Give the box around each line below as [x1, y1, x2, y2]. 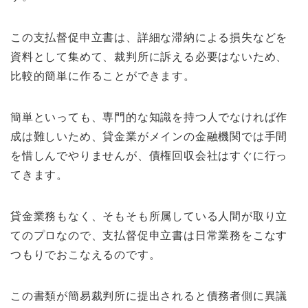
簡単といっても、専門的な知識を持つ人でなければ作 [10, 111, 288, 123]
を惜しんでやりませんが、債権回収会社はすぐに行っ [10, 149, 288, 162]
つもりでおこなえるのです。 [10, 248, 161, 261]
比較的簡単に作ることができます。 [10, 69, 195, 82]
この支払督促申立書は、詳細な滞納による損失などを [10, 31, 288, 43]
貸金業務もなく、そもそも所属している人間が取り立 [10, 210, 288, 222]
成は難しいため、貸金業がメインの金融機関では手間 [10, 130, 288, 142]
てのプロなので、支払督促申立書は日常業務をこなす [10, 229, 288, 241]
